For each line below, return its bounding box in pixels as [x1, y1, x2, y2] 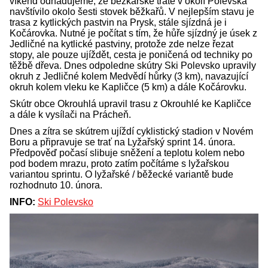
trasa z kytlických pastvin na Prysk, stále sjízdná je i [10, 17, 227, 28]
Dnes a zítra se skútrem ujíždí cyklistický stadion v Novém [10, 126, 253, 137]
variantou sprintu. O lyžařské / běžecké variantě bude [10, 169, 233, 180]
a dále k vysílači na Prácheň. [10, 109, 131, 120]
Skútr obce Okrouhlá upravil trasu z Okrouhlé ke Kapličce [10, 99, 251, 109]
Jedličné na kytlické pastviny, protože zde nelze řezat [10, 39, 233, 50]
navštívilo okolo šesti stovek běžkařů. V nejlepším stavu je [10, 7, 254, 17]
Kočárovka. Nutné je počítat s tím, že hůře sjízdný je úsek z [10, 28, 257, 39]
